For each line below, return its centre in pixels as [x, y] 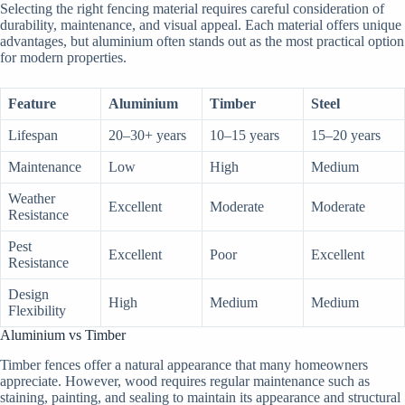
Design [28, 294]
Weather [32, 198]
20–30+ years [147, 135]
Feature [32, 103]
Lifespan [33, 135]
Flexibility [37, 310]
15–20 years [346, 135]
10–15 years [245, 135]
